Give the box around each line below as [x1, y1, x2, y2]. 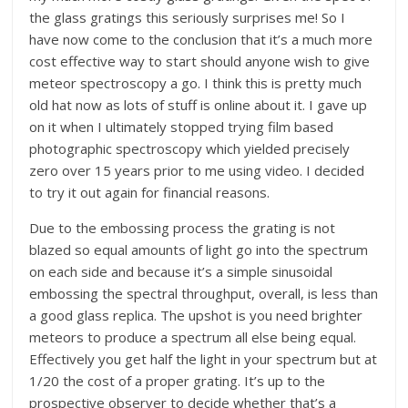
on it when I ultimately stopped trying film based [29, 117, 334, 136]
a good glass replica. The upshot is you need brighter [29, 305, 363, 324]
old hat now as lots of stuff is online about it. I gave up [29, 95, 368, 114]
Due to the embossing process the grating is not [29, 218, 336, 237]
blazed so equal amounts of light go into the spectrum [29, 240, 369, 259]
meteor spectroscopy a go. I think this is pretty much [29, 73, 362, 92]
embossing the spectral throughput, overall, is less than [29, 283, 379, 302]
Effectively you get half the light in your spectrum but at [29, 349, 378, 368]
